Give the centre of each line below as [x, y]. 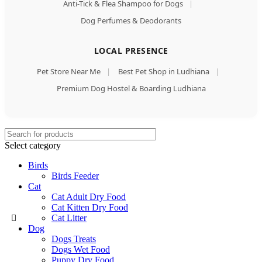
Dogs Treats [74, 239]
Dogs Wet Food [81, 250]
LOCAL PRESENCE [131, 51]
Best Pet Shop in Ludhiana [164, 72]
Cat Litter [69, 218]
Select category [33, 146]
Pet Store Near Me [69, 72]
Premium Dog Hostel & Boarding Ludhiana [131, 89]
